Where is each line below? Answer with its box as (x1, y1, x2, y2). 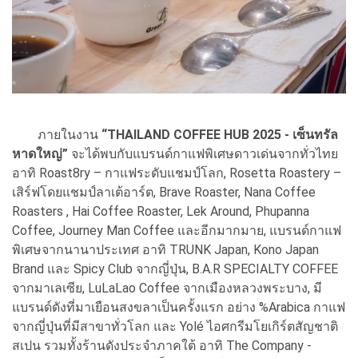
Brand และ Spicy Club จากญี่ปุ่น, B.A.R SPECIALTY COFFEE (12, 261, 338, 277)
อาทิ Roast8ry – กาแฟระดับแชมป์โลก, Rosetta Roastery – (12, 165, 341, 181)
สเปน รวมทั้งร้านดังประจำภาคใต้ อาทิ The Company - (12, 338, 312, 354)
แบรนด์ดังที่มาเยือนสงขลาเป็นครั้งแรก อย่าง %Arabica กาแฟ (12, 300, 345, 316)
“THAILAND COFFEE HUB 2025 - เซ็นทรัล (101, 127, 338, 143)
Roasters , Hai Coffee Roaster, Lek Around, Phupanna (12, 204, 309, 220)
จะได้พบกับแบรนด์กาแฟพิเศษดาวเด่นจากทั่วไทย (68, 146, 338, 162)
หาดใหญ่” (12, 146, 68, 162)
